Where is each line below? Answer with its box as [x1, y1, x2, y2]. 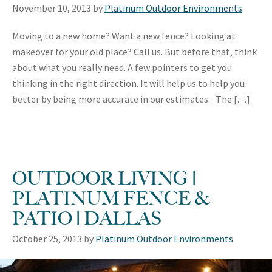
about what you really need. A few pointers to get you [12, 61, 232, 73]
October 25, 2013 [12, 232, 82, 245]
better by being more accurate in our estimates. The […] [12, 92, 250, 105]
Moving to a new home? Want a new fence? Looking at [12, 29, 236, 42]
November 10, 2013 [12, 1, 91, 14]
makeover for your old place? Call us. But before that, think [12, 45, 257, 58]
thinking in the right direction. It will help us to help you [12, 76, 245, 89]
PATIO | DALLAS [12, 203, 161, 232]
